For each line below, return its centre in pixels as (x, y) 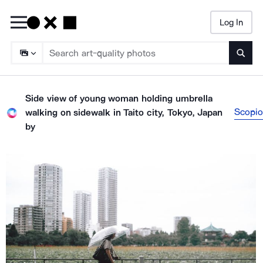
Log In (231, 22)
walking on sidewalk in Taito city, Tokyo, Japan (124, 112)
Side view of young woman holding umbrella (119, 98)
